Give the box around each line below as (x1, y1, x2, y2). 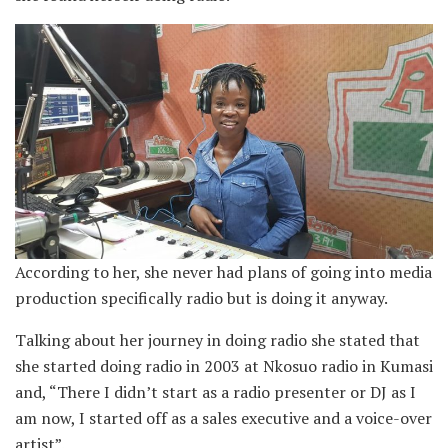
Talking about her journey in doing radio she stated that (15, 329, 420, 352)
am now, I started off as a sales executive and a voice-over (15, 407, 432, 430)
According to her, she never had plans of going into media (15, 261, 432, 284)
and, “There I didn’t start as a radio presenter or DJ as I (15, 381, 416, 404)
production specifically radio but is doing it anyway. (15, 287, 388, 310)
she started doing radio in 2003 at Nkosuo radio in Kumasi (15, 355, 433, 378)
